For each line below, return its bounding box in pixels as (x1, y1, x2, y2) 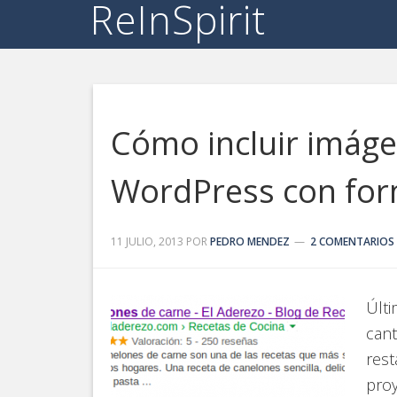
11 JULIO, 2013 (111, 234, 183, 249)
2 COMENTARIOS (310, 234, 394, 249)
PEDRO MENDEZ (210, 234, 290, 249)
